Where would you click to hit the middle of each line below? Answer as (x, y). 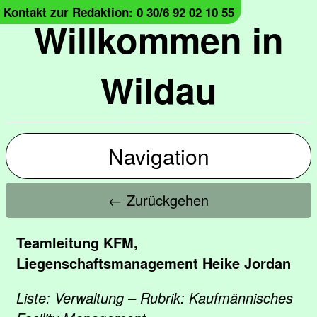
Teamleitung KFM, (77, 242)
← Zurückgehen (158, 200)
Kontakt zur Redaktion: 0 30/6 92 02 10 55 (119, 12)
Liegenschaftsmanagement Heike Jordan (154, 263)
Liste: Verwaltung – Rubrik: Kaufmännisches (155, 298)
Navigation (158, 156)
